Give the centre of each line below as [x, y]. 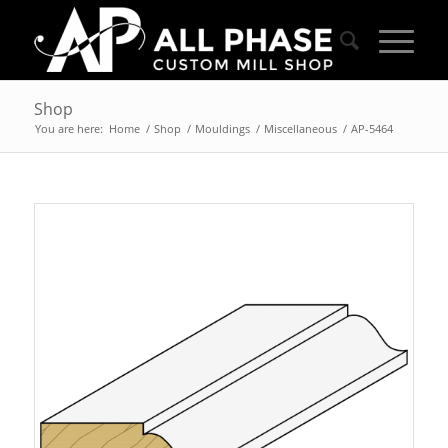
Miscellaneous [300, 128]
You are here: [68, 128]
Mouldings [222, 128]
